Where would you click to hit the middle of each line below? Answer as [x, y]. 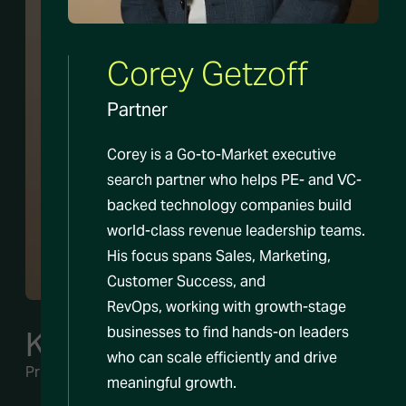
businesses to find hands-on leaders [228, 333]
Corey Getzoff [208, 74]
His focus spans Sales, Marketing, [219, 256]
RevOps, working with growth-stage [227, 307]
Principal [55, 372]
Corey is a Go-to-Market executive [222, 155]
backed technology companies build [229, 206]
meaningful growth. [172, 383]
